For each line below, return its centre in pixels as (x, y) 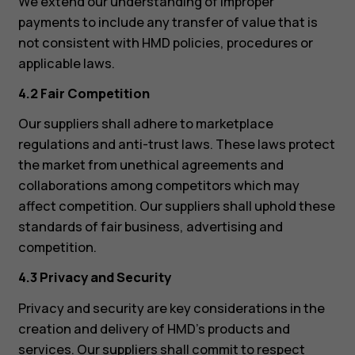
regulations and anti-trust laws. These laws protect (176, 145)
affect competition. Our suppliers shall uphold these (176, 206)
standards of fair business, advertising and (150, 227)
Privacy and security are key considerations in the (171, 308)
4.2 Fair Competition (84, 93)
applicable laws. (66, 63)
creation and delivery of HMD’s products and (154, 328)
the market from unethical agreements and (151, 165)
